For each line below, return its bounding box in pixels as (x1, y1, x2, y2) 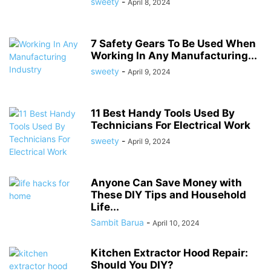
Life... (91, 201, 119, 213)
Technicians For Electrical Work (91, 119, 250, 131)
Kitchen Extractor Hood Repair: (91, 247, 248, 259)
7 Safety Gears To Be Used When (91, 38, 256, 50)
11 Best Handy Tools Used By (91, 107, 235, 119)
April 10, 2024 (152, 218, 200, 227)
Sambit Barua (91, 217, 144, 227)
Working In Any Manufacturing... (91, 50, 257, 62)
